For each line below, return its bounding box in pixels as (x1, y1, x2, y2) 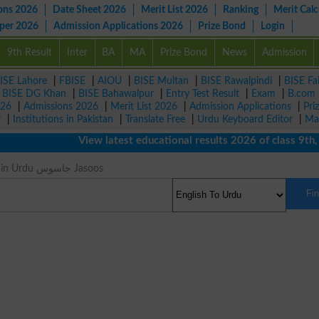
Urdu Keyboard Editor (197, 114, 293, 125)
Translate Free (125, 114, 185, 125)
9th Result (6, 47, 52, 58)
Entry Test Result (166, 88, 239, 99)
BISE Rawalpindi (201, 75, 272, 86)
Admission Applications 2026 (53, 21, 183, 31)
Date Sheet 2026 (53, 4, 126, 15)
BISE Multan (134, 75, 189, 86)
